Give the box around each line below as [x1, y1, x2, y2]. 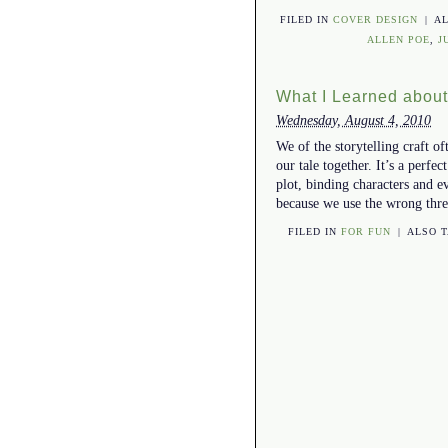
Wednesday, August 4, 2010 [276, 112, 431, 129]
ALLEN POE [366, 33, 430, 45]
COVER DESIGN [333, 13, 419, 25]
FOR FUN [341, 225, 392, 237]
